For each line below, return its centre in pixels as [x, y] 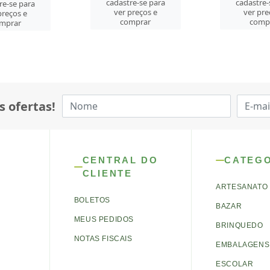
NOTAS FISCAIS [103, 239]
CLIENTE [107, 173]
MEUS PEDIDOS [104, 219]
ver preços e [135, 12]
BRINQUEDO [240, 225]
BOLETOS [92, 200]
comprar [135, 22]
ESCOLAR [235, 264]
